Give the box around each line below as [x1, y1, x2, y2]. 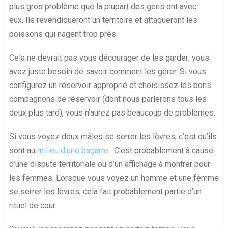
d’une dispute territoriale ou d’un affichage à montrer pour [9, 159, 210, 169]
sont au [9, 146, 37, 156]
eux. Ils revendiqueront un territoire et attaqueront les [9, 15, 197, 25]
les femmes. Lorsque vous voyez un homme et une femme [9, 173, 219, 183]
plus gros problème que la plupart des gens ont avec [9, 2, 196, 12]
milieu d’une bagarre [37, 146, 108, 156]
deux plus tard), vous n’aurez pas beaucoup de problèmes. [9, 108, 215, 118]
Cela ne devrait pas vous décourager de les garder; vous [9, 53, 209, 63]
